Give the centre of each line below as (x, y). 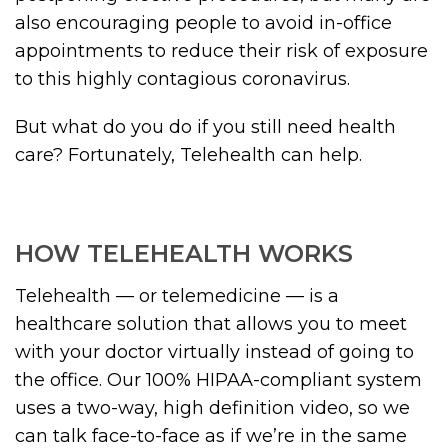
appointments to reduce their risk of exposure (221, 51)
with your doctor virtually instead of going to (214, 352)
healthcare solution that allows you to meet (211, 324)
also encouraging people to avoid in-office (203, 23)
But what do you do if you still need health (205, 127)
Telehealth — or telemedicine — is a (177, 296)
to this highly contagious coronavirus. (182, 79)
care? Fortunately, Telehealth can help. (188, 155)
